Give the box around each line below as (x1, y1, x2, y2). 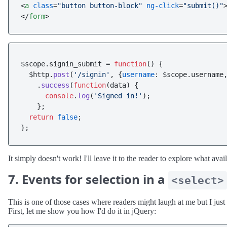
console (45, 92, 73, 100)
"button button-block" (57, 2, 142, 10)
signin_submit (49, 60, 102, 68)
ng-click (146, 2, 179, 10)
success (41, 81, 69, 89)
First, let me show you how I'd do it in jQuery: (8, 207, 156, 215)
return (29, 113, 53, 121)
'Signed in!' (94, 92, 142, 100)
